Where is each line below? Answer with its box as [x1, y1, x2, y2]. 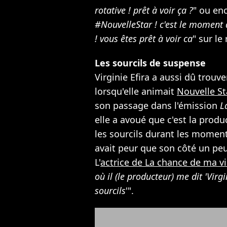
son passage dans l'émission [95, 99, 220, 111]
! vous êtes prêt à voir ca [95, 32, 193, 45]
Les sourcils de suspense [95, 57, 206, 69]
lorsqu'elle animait [95, 85, 177, 97]
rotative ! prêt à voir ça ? [95, 4, 193, 16]
